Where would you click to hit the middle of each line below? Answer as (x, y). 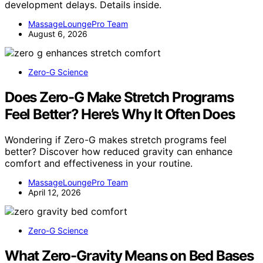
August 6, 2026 (58, 33)
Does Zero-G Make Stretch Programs (119, 97)
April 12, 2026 (55, 193)
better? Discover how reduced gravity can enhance (119, 152)
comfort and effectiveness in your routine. (99, 163)
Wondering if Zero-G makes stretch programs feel (116, 140)
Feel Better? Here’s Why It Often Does (120, 114)
